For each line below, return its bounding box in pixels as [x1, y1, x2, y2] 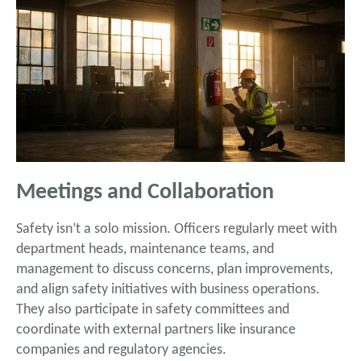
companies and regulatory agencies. [16, 342, 226, 359]
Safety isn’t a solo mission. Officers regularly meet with [16, 222, 337, 238]
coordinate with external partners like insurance [16, 322, 296, 338]
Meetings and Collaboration [16, 181, 274, 205]
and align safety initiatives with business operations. [16, 282, 320, 298]
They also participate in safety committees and [16, 302, 289, 318]
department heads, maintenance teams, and [16, 242, 274, 258]
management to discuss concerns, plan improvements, [16, 262, 333, 278]
